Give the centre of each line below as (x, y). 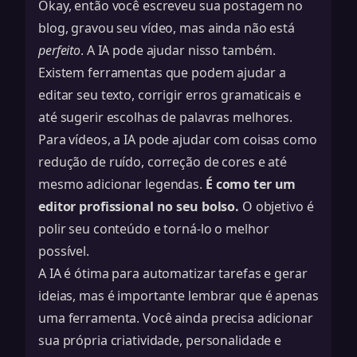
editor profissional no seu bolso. (139, 206)
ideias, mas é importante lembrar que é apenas (178, 296)
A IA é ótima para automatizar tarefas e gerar (173, 273)
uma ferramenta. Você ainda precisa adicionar (176, 318)
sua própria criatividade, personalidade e (160, 340)
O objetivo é (277, 206)
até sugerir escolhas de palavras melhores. (165, 117)
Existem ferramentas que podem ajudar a (162, 73)
